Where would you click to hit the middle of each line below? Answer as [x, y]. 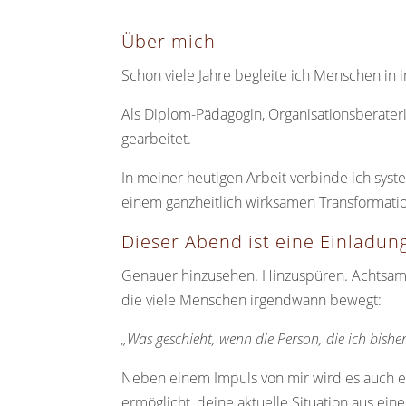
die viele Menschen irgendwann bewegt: [252, 300]
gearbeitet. [157, 138]
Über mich [169, 41]
